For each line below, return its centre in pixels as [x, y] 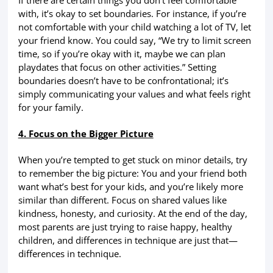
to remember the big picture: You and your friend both [132, 173]
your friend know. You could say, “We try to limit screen [134, 40]
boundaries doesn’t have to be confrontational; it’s [123, 80]
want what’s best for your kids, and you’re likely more [130, 187]
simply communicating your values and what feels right [134, 94]
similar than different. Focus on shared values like [122, 200]
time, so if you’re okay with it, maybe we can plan [122, 53]
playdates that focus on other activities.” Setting [117, 67]
